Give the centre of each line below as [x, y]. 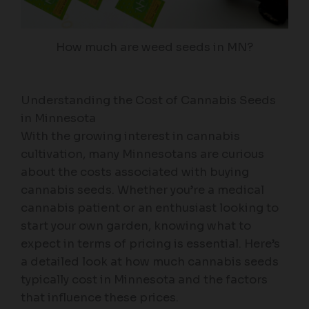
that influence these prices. [100, 297]
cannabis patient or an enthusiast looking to [150, 208]
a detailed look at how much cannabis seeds [150, 261]
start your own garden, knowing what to [136, 226]
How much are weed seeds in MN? [154, 48]
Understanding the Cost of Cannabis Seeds [148, 100]
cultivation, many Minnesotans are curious [142, 154]
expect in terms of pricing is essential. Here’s [150, 243]
